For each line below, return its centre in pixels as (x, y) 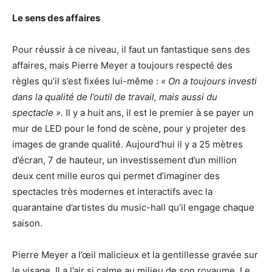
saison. (29, 223)
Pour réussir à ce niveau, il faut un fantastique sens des (131, 49)
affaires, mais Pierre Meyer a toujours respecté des (122, 65)
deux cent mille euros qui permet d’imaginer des (116, 175)
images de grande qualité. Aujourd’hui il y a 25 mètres (127, 144)
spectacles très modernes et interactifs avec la (112, 191)
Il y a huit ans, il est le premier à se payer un (158, 112)
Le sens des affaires (56, 18)
